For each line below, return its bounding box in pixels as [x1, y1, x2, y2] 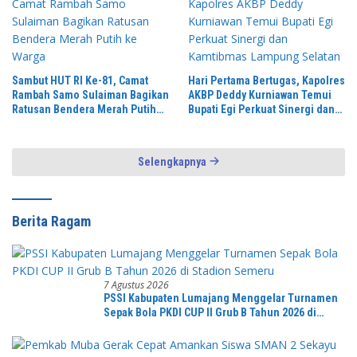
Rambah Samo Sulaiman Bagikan [12, 88, 169, 101]
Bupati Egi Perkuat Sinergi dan [188, 102, 335, 116]
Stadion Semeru [104, 320, 182, 333]
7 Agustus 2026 [104, 277, 169, 292]
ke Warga [12, 116, 57, 130]
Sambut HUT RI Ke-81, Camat [12, 73, 148, 87]
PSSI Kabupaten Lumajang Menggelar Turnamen [104, 291, 338, 304]
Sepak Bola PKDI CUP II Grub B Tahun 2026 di [104, 305, 316, 319]
